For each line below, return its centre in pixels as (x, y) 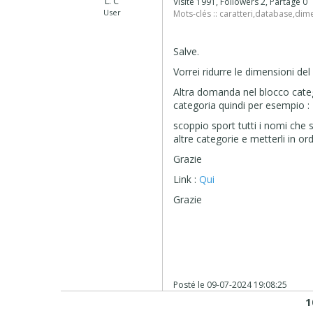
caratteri (236, 13)
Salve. (187, 51)
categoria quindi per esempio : (242, 105)
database (274, 13)
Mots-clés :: (197, 13)
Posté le (190, 284)
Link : (187, 179)
